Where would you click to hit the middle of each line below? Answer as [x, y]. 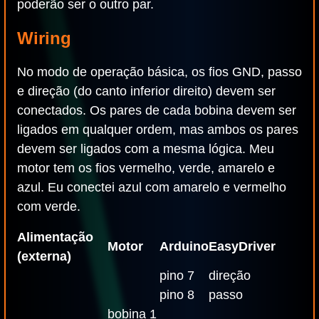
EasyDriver [242, 246]
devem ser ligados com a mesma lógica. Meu [146, 149]
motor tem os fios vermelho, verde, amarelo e [146, 168]
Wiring [44, 38]
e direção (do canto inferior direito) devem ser [146, 91]
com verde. [49, 206]
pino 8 [177, 295]
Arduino [184, 246]
